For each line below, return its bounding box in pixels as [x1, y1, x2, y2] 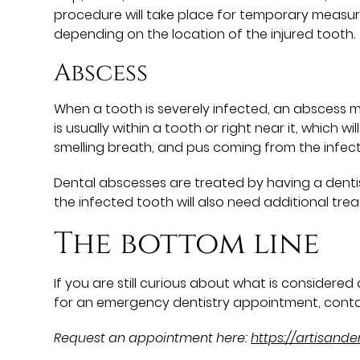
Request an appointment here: [54, 328, 252, 347]
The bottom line [54, 223, 321, 264]
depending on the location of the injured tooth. [54, 24, 356, 43]
